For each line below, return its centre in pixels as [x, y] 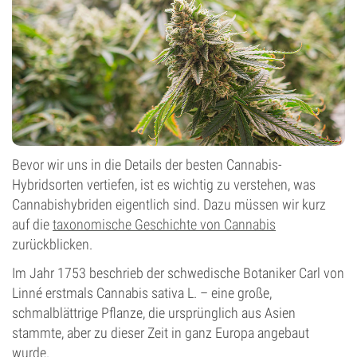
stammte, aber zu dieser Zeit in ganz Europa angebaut [161, 333]
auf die [32, 224]
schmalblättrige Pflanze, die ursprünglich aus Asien [154, 313]
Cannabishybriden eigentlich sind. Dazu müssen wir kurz [169, 204]
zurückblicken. [52, 244]
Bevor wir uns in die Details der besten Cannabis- [147, 165]
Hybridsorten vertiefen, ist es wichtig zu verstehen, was [164, 184]
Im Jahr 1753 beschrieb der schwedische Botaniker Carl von [178, 273]
